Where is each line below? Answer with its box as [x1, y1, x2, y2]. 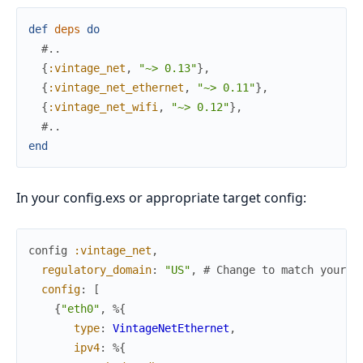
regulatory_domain [41, 263, 152, 276]
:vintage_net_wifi [48, 100, 158, 113]
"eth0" [61, 301, 100, 315]
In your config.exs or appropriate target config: [16, 188, 306, 207]
